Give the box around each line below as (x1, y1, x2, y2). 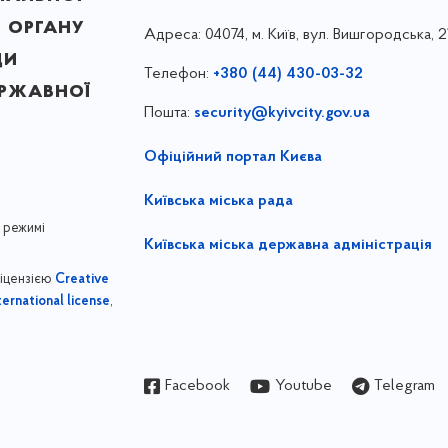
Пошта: (143, 104, 194, 121)
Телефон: (143, 65, 213, 82)
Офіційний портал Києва (143, 148, 322, 165)
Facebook (164, 377, 230, 394)
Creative (54, 272, 109, 287)
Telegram (373, 377, 435, 394)
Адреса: (143, 26, 205, 43)
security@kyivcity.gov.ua (193, 104, 370, 121)
